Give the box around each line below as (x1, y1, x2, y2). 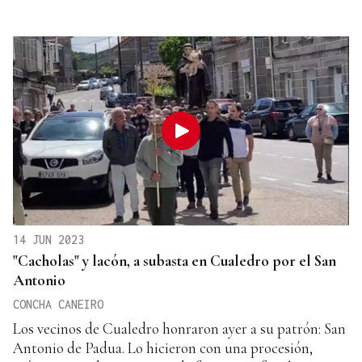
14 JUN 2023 (13, 232, 84, 246)
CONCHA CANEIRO (13, 297, 103, 311)
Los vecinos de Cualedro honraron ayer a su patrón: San (13, 318, 346, 338)
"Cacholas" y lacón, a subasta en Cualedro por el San (13, 250, 336, 270)
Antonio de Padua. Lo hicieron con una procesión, (13, 338, 313, 357)
